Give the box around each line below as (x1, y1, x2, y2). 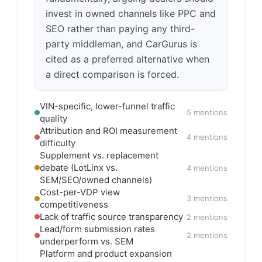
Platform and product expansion (40, 248, 172, 259)
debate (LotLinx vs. (40, 162, 118, 173)
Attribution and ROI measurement (40, 125, 177, 136)
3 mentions (187, 194, 227, 203)
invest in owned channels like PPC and (46, 8, 216, 19)
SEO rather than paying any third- (46, 23, 195, 35)
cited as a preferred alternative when (46, 53, 209, 65)
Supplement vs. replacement (40, 150, 158, 161)
